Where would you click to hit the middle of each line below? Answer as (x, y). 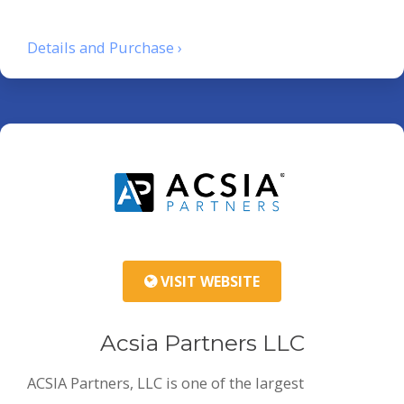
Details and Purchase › (105, 48)
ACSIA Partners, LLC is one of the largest (165, 383)
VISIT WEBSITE (208, 282)
